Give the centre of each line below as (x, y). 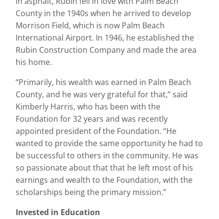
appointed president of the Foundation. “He (96, 131)
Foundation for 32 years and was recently (92, 119)
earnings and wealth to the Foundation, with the (104, 180)
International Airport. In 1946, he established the (105, 37)
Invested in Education (58, 212)
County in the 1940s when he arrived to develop (103, 13)
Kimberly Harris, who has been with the (88, 106)
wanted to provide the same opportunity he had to (109, 143)
